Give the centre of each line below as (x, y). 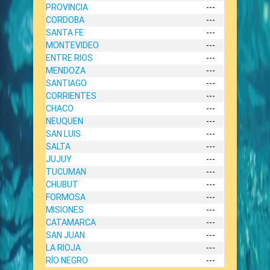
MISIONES (65, 209)
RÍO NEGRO (67, 260)
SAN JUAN (66, 235)
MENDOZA (66, 70)
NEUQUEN (65, 121)
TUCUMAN (66, 171)
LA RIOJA (64, 247)
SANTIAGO (67, 83)
